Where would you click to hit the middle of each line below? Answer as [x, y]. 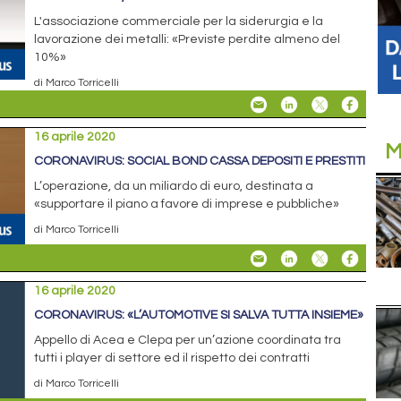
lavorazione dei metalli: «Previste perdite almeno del [188, 40]
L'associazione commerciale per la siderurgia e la [179, 22]
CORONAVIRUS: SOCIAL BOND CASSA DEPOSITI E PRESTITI [200, 162]
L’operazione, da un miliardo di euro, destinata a [174, 187]
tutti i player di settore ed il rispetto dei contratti [172, 358]
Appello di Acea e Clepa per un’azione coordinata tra [188, 341]
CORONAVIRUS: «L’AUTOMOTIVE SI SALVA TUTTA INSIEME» [199, 316]
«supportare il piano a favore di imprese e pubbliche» [187, 205]
